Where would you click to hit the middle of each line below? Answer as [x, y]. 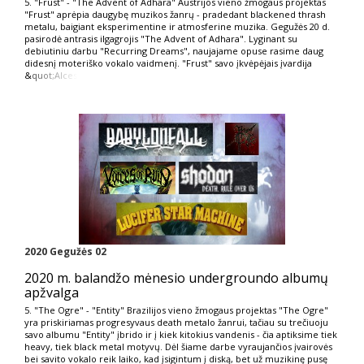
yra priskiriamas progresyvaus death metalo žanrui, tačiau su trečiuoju [176, 322]
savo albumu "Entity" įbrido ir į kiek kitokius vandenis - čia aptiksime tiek [181, 334]
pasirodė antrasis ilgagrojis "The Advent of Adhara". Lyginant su [161, 38]
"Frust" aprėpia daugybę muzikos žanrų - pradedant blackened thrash [175, 14]
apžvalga [52, 292]
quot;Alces [54, 75]
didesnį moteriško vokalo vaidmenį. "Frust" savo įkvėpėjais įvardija [168, 63]
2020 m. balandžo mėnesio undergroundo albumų [176, 277]
